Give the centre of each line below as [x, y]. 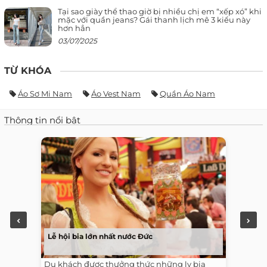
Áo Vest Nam [116, 93]
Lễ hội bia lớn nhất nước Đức [100, 236]
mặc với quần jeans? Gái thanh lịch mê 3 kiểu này [154, 19]
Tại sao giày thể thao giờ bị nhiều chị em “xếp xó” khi [160, 11]
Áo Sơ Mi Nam [45, 93]
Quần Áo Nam [187, 93]
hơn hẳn [74, 28]
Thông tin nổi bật [42, 120]
